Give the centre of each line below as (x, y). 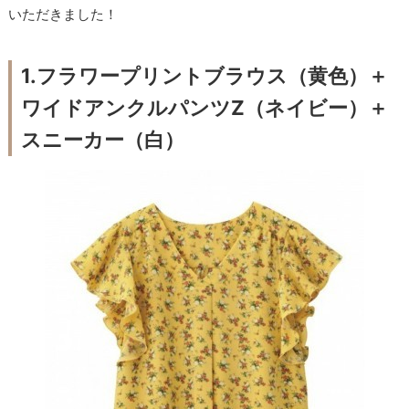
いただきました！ (63, 14)
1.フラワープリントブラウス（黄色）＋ (205, 76)
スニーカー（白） (103, 140)
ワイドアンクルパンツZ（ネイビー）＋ (205, 108)
